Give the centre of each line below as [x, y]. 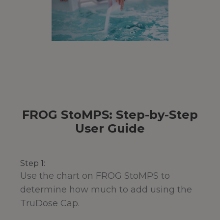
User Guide [110, 129]
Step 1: [33, 164]
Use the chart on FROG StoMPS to [95, 176]
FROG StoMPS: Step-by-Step [110, 115]
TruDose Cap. [50, 204]
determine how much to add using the [106, 190]
